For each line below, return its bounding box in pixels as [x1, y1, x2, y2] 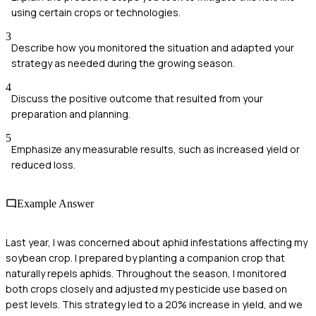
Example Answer [17, 197, 94, 209]
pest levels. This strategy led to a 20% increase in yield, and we [6, 298, 303, 312]
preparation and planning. [11, 107, 130, 121]
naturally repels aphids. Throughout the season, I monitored [6, 267, 286, 281]
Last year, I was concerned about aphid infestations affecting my [6, 236, 308, 250]
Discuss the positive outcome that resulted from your [11, 91, 263, 105]
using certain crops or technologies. [11, 5, 181, 19]
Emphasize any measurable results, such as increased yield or [11, 142, 300, 156]
